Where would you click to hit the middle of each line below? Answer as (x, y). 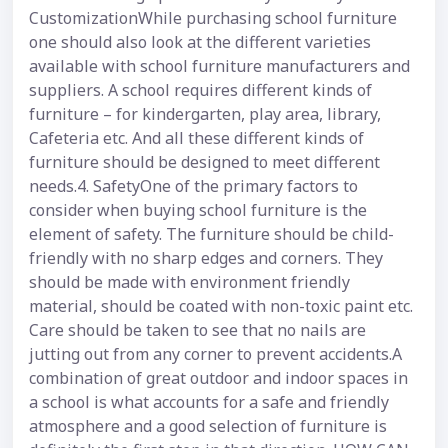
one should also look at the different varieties (200, 42)
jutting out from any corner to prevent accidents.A (215, 354)
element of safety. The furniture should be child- (211, 234)
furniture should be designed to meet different (204, 162)
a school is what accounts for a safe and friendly (209, 402)
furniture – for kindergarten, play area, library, (205, 114)
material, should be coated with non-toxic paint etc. (221, 306)
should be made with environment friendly (189, 282)
